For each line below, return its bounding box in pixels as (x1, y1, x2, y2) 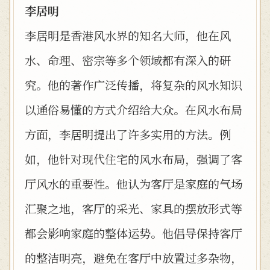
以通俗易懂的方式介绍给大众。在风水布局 (25, 101, 242, 118)
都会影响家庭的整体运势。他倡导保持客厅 (25, 225, 242, 241)
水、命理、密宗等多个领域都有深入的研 (25, 52, 231, 68)
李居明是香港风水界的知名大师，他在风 (25, 27, 231, 43)
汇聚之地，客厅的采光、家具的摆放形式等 (25, 200, 242, 216)
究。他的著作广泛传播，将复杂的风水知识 (25, 77, 242, 93)
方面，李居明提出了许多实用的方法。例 (25, 126, 231, 142)
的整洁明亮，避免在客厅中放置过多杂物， (25, 250, 242, 266)
